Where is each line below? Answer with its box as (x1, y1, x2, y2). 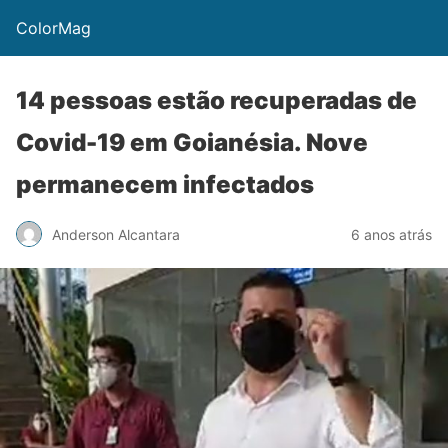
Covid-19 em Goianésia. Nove (16, 128, 368, 157)
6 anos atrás (351, 225, 432, 243)
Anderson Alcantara (52, 225, 180, 243)
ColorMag (16, 18, 91, 38)
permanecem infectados (16, 170, 314, 199)
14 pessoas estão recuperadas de (16, 86, 417, 115)
